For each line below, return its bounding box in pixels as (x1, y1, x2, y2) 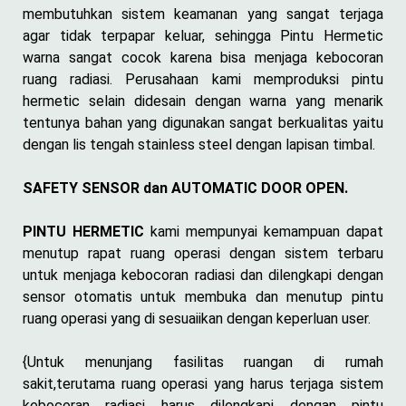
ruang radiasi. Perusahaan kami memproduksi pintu (23, 70, 383, 88)
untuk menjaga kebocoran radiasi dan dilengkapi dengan (23, 266, 383, 284)
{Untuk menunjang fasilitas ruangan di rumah (23, 353, 383, 371)
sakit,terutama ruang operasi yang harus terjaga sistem (23, 374, 383, 392)
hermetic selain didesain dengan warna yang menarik (23, 92, 383, 110)
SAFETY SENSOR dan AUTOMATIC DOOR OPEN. (23, 179, 348, 197)
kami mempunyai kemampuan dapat (144, 222, 383, 240)
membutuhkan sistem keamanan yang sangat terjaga (23, 5, 383, 23)
